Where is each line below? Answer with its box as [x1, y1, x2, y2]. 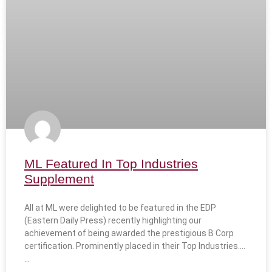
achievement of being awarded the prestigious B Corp [24, 228, 234, 239]
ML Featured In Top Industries [24, 157, 198, 171]
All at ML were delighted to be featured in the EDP [24, 203, 216, 213]
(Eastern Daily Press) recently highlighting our [24, 216, 202, 226]
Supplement [24, 172, 94, 186]
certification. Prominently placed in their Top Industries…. [24, 241, 245, 251]
